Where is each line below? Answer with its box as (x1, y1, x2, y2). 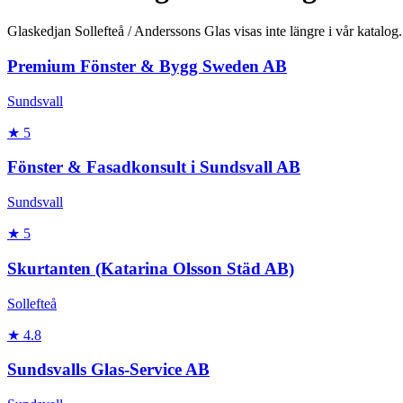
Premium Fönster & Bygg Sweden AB (7, 57, 287, 76)
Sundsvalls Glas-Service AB (7, 360, 210, 380)
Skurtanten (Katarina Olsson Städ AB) (7, 258, 294, 278)
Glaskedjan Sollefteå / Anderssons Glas (7, 23, 234, 40)
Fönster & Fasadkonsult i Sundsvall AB (7, 157, 300, 177)
